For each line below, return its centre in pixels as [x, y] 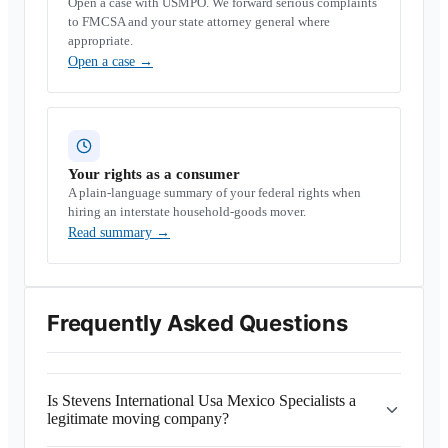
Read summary [112, 232]
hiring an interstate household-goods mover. [187, 211]
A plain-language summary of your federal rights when [214, 192]
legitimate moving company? [138, 418]
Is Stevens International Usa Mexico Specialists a [201, 400]
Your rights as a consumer [154, 174]
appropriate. [100, 40]
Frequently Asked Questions [197, 323]
